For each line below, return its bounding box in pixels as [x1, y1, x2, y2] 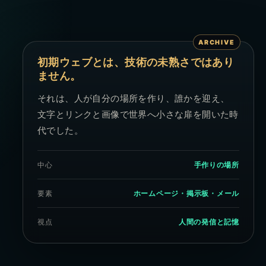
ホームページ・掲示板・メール [133, 189, 239, 198]
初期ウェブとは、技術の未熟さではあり [37, 56, 235, 69]
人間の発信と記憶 [179, 217, 239, 227]
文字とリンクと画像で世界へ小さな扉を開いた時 [37, 110, 239, 120]
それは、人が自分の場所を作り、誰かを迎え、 [37, 94, 230, 104]
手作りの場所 [194, 160, 239, 170]
